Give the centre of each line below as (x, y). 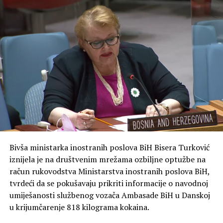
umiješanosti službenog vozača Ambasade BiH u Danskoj (110, 195)
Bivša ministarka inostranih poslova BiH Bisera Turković (109, 147)
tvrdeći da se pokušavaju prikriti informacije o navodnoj (109, 183)
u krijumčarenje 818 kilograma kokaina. (79, 207)
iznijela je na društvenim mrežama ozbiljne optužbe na (107, 159)
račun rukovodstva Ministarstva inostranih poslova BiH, (109, 171)
